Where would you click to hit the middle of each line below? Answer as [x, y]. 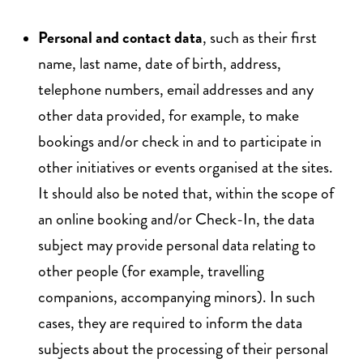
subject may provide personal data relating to [177, 245]
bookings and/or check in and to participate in [180, 141]
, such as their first [260, 37]
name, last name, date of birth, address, [160, 63]
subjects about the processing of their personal [183, 348]
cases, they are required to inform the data [170, 322]
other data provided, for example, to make [169, 115]
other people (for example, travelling [151, 271]
